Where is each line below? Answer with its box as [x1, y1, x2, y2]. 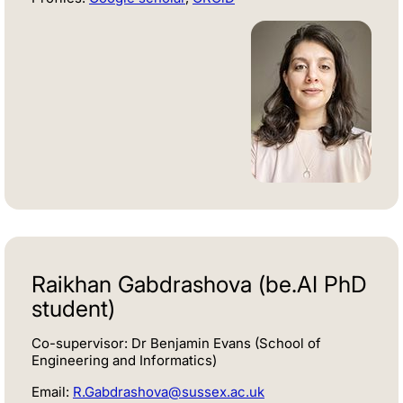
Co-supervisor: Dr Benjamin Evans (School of [31, 335, 321, 353]
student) [31, 295, 115, 323]
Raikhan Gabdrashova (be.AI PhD [31, 271, 367, 299]
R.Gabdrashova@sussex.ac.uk [73, 383, 264, 401]
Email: [31, 383, 73, 401]
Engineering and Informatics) [31, 352, 217, 370]
